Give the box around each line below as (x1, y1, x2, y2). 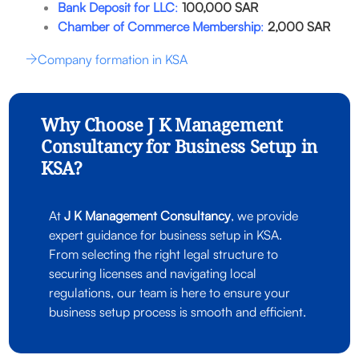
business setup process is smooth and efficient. (48, 303, 306, 320)
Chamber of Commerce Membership (57, 18, 260, 34)
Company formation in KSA (37, 50, 188, 67)
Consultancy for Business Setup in (40, 133, 317, 164)
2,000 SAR (264, 18, 330, 34)
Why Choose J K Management (40, 111, 283, 143)
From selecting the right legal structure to (48, 245, 278, 262)
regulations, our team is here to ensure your (48, 284, 290, 301)
